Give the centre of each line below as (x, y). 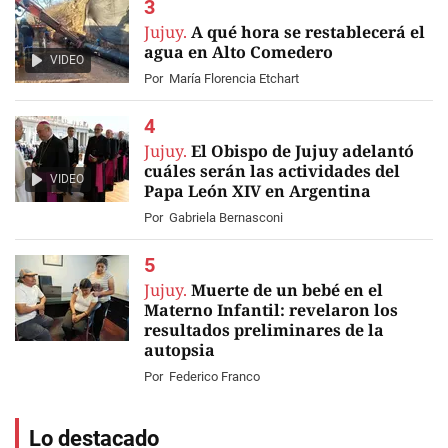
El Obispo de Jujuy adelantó (302, 151)
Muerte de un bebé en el (287, 290)
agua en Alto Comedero (238, 52)
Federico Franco (214, 376)
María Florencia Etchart (234, 78)
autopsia (179, 350)
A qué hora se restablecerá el (308, 32)
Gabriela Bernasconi (226, 217)
